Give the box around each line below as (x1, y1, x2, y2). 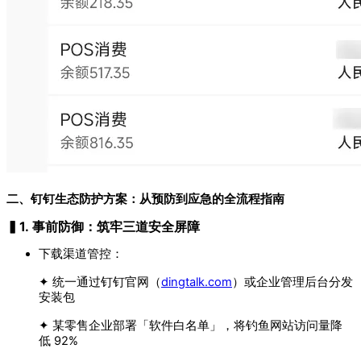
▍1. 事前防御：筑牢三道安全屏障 (6, 218, 200, 235)
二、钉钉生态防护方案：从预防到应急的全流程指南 (6, 192, 284, 207)
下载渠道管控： (39, 247, 123, 262)
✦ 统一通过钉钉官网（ (39, 275, 161, 290)
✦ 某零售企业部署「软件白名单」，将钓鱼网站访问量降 (39, 318, 342, 334)
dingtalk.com (161, 275, 232, 290)
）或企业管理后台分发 (232, 275, 353, 290)
